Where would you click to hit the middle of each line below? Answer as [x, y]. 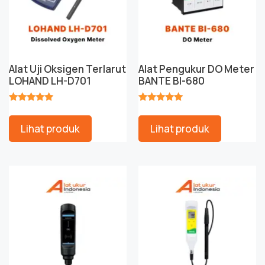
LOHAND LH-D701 [50, 81]
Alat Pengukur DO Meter [196, 69]
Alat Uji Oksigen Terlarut [67, 69]
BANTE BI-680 [172, 81]
